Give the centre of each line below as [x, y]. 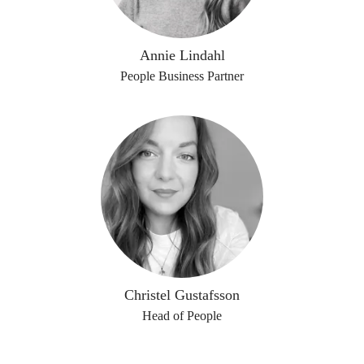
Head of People [182, 316]
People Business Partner [182, 76]
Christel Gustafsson [182, 295]
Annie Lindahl [182, 55]
